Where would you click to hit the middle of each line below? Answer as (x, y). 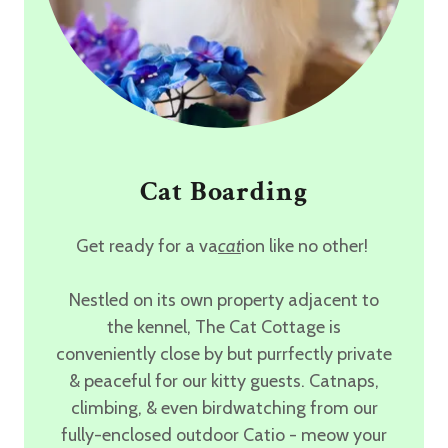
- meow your (336, 434)
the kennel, (151, 326)
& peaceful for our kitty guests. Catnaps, (224, 380)
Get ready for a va (147, 245)
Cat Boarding (224, 191)
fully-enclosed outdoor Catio (173, 434)
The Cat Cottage (262, 326)
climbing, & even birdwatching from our (224, 407)
